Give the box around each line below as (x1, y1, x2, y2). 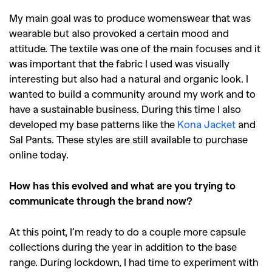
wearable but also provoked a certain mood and (9, 26, 229, 39)
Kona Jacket (177, 117, 236, 130)
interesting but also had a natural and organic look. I (9, 72, 248, 84)
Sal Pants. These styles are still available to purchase (9, 132, 248, 145)
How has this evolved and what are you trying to (9, 178, 236, 191)
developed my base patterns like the (9, 117, 177, 130)
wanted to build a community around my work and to (9, 87, 256, 100)
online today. (9, 148, 69, 160)
